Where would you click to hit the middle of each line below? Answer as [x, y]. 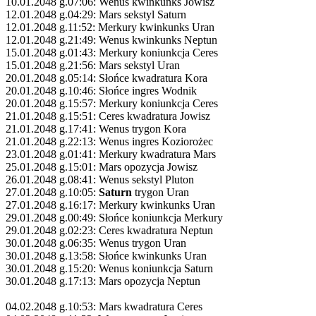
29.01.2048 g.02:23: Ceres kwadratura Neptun [109, 230]
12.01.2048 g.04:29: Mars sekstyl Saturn [96, 14]
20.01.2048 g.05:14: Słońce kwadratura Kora [107, 78]
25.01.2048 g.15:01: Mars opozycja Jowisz [102, 166]
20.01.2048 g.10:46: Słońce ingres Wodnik [101, 90]
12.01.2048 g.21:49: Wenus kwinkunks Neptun [111, 39]
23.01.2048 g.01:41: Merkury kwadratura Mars [111, 154]
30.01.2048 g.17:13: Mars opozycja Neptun [103, 281]
